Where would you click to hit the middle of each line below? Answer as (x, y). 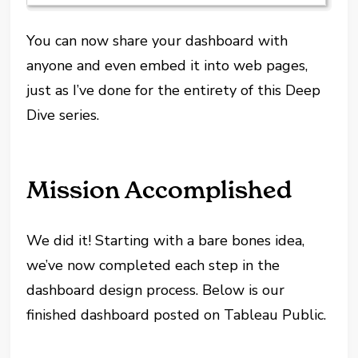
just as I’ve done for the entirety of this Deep (174, 90)
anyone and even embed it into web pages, (167, 65)
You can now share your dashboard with (157, 40)
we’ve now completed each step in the (153, 265)
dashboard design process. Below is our (156, 290)
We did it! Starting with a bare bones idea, (166, 240)
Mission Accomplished (159, 189)
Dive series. (63, 115)
